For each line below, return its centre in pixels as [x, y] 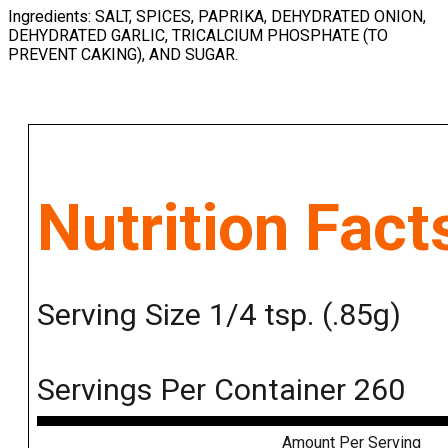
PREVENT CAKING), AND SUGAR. [123, 54]
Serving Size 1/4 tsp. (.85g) [219, 314]
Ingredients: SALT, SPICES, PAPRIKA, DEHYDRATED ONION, [217, 16]
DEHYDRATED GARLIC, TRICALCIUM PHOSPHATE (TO [198, 35]
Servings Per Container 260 [221, 390]
